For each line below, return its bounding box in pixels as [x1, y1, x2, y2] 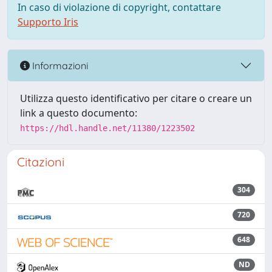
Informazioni [30, 59, 88, 72]
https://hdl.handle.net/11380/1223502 [20, 123, 195, 133]
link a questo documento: [20, 106, 137, 120]
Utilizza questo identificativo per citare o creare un [20, 92, 252, 105]
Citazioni [17, 154, 64, 169]
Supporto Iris [18, 15, 78, 29]
